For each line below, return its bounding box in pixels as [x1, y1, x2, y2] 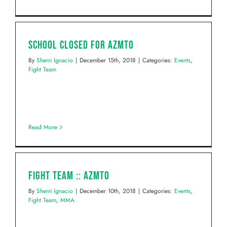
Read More [28, 123, 57, 132]
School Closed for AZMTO [28, 39, 134, 53]
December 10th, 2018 [80, 186, 136, 196]
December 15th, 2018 [80, 56, 136, 65]
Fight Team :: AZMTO [28, 169, 109, 183]
